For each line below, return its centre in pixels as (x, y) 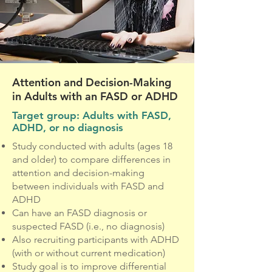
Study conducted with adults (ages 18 (92, 146)
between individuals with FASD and (88, 186)
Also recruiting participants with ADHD (96, 240)
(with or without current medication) (89, 253)
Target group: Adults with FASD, (92, 115)
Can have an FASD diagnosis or (80, 213)
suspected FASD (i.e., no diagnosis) (88, 226)
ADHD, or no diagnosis (68, 127)
